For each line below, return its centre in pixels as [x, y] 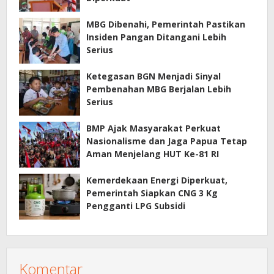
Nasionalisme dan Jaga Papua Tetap [167, 141]
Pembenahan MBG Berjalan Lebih [159, 89]
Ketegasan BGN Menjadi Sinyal [154, 76]
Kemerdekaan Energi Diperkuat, [157, 180]
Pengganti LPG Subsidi [136, 206]
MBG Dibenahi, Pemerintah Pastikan [166, 24]
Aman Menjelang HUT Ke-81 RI [153, 154]
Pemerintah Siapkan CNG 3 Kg [152, 193]
